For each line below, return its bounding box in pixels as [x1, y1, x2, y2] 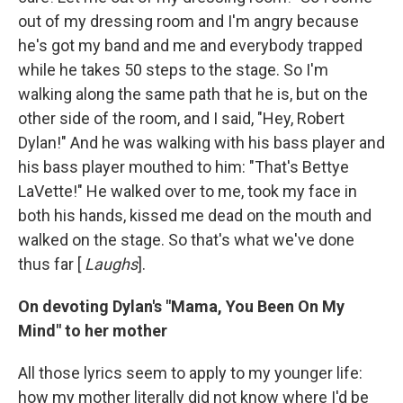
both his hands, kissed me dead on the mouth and [18, 206, 372, 226]
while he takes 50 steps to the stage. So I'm [18, 60, 328, 80]
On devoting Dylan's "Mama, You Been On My [18, 297, 345, 317]
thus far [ [18, 255, 85, 274]
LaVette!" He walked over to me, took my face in [18, 182, 357, 201]
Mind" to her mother [18, 321, 167, 341]
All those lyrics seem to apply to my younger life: [18, 363, 363, 383]
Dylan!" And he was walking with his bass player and [18, 133, 385, 153]
